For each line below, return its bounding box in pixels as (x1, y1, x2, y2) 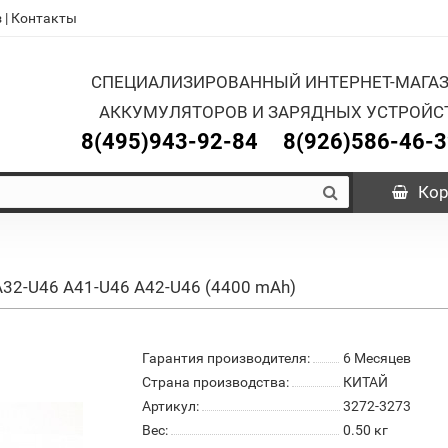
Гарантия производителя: (141, 349, 310, 366)
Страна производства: (141, 373, 289, 390)
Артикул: (141, 397, 199, 414)
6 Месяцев (342, 349, 411, 366)
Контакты (11, 10, 77, 26)
